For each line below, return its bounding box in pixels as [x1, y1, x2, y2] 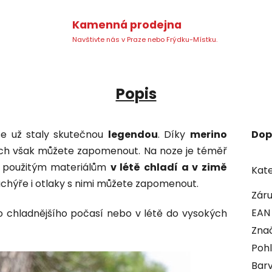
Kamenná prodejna [72, 18, 182, 33]
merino [189, 127, 227, 141]
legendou [107, 127, 158, 141]
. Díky [157, 127, 190, 141]
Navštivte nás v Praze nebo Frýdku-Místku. [72, 35, 218, 45]
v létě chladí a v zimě [110, 160, 227, 174]
